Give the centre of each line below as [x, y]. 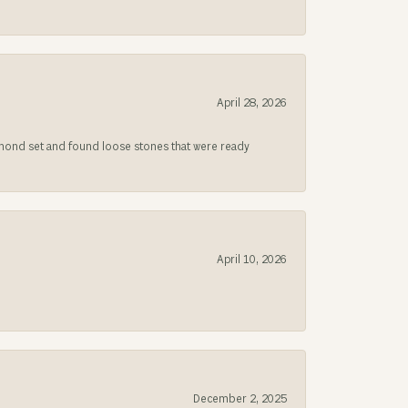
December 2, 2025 [240, 399]
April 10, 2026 [252, 260]
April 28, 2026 [252, 103]
